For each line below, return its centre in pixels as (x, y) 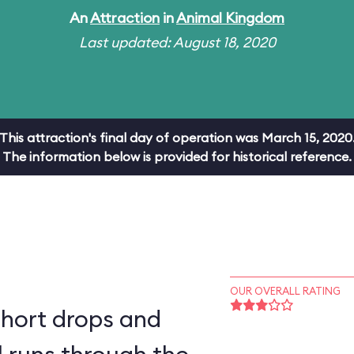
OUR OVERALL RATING (285, 291)
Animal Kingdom (230, 18)
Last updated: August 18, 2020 (177, 42)
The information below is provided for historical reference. (177, 156)
